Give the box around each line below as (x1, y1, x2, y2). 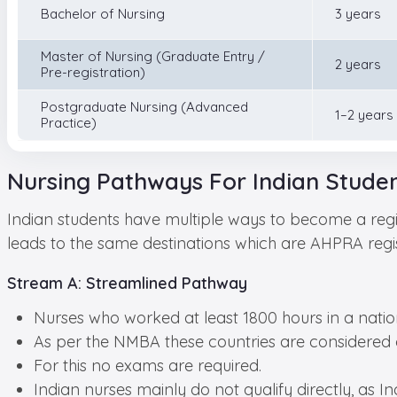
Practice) (41, 114, 97, 132)
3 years (335, 5, 381, 23)
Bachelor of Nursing (41, 5, 165, 23)
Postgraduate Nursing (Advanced (41, 98, 248, 116)
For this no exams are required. (34, 355, 261, 377)
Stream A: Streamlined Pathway (7, 273, 247, 294)
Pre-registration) (41, 64, 145, 82)
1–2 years (335, 106, 393, 124)
